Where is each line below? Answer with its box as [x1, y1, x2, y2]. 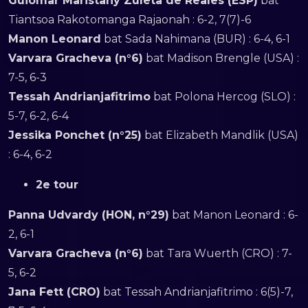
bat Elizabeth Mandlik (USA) [142, 129, 298, 142]
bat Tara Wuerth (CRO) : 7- [143, 247, 292, 260]
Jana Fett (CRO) [8, 285, 100, 298]
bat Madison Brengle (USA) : [143, 52, 299, 65]
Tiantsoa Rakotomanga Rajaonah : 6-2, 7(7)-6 [8, 13, 251, 26]
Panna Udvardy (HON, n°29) [8, 208, 169, 221]
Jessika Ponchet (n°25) [8, 129, 142, 142]
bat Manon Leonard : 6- [169, 208, 298, 221]
